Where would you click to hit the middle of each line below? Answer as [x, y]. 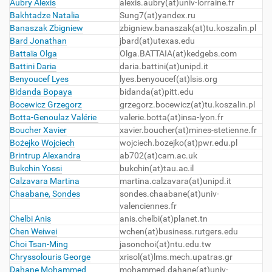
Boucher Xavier [38, 130]
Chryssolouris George [50, 257]
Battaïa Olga [33, 53]
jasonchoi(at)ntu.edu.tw [165, 244]
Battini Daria [33, 66]
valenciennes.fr [148, 206]
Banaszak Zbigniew [46, 28]
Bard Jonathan [38, 41]
